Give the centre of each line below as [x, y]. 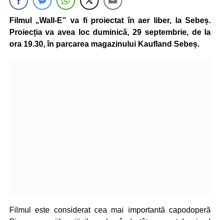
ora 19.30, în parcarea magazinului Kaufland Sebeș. [104, 44]
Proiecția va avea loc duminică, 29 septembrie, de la [110, 32]
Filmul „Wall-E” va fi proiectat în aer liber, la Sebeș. [110, 20]
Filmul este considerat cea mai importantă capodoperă [110, 210]
